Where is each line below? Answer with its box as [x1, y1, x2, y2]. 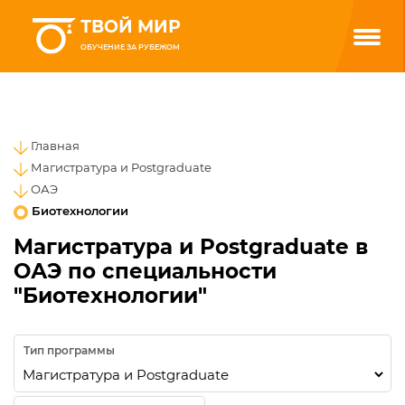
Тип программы [23, 344, 115, 358]
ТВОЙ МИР [80, 16, 181, 38]
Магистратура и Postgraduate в [14, 233, 368, 259]
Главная [31, 139, 80, 154]
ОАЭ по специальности [14, 258, 277, 284]
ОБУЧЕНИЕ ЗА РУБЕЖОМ [80, 42, 180, 52]
